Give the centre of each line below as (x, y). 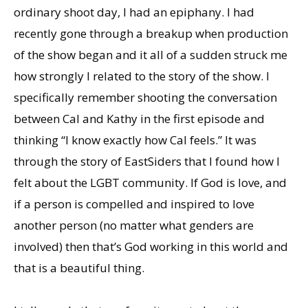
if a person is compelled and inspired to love (134, 203)
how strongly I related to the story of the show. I (142, 76)
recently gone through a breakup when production (151, 33)
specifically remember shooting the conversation (145, 97)
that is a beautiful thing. (79, 267)
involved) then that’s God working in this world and (151, 246)
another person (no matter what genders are (134, 225)
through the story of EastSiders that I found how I (147, 161)
